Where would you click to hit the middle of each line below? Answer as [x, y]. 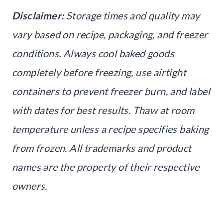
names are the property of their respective [106, 167]
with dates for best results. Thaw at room [103, 110]
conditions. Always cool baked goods [93, 53]
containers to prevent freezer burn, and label [111, 91]
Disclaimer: [38, 15]
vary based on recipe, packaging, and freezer [110, 34]
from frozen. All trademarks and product [102, 148]
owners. [30, 185]
